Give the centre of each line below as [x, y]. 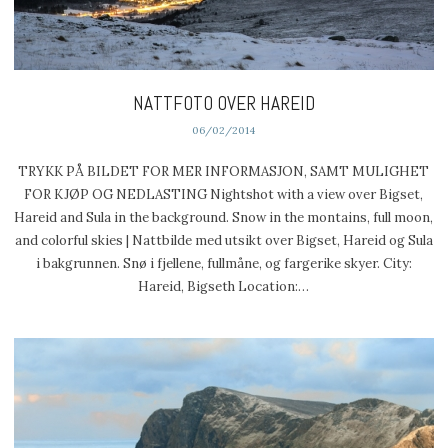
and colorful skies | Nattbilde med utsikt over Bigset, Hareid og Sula [223, 240]
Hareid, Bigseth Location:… [224, 286]
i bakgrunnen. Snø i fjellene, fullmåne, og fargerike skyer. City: [223, 263]
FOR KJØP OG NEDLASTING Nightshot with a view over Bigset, [224, 194]
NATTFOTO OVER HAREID [223, 104]
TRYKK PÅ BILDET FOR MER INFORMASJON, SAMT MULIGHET [224, 171]
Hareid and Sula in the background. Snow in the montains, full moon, [224, 217]
